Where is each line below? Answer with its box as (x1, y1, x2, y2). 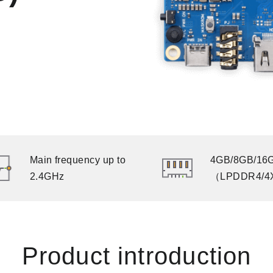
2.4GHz (29, 171, 65, 182)
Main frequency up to (29, 155, 126, 165)
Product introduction (21, 243, 252, 269)
